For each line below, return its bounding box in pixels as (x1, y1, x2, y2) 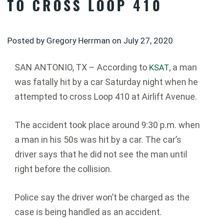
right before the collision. (15, 164, 112, 175)
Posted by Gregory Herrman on (7, 36, 123, 46)
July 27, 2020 (123, 36, 173, 46)
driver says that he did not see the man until (15, 149, 187, 160)
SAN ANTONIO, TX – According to (15, 62, 149, 73)
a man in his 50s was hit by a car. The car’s (15, 134, 181, 145)
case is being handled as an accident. (15, 207, 162, 218)
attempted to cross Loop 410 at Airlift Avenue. (15, 91, 197, 102)
